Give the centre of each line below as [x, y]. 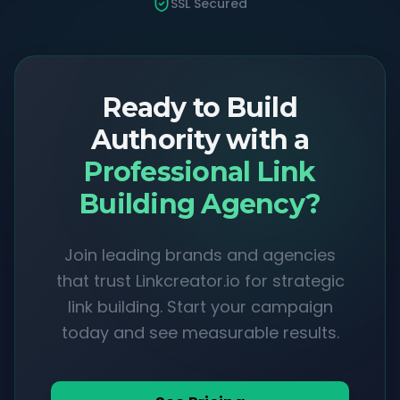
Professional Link [200, 172]
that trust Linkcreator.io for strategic [200, 281]
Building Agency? [200, 204]
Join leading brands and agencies [200, 255]
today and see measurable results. [200, 333]
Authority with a [200, 140]
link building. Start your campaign [200, 307]
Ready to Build [200, 108]
